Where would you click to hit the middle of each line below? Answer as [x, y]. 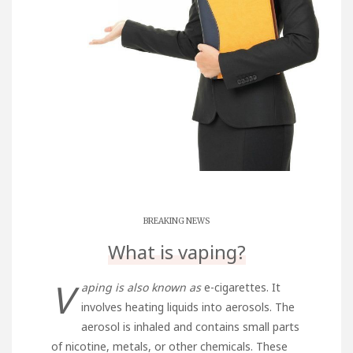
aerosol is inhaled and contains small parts [190, 327]
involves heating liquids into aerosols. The [188, 307]
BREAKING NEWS [176, 221]
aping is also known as [141, 288]
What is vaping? [176, 252]
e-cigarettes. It [241, 288]
